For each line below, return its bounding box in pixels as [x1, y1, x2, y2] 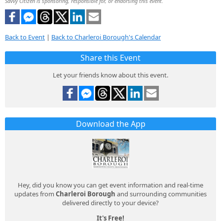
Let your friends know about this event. [53, 71, 168, 80]
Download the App [75, 118, 146, 130]
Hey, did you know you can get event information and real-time [18, 181, 203, 190]
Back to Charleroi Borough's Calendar [51, 33, 161, 42]
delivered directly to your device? [62, 198, 159, 208]
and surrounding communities [115, 189, 207, 199]
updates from [14, 189, 56, 199]
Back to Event [5, 33, 45, 42]
